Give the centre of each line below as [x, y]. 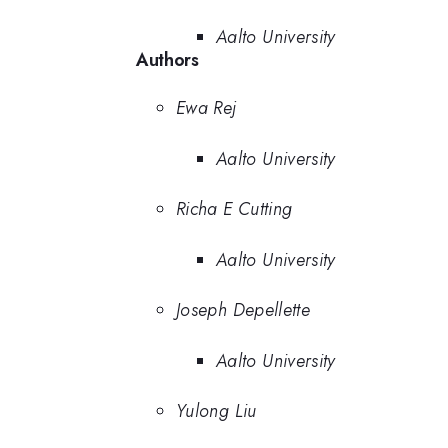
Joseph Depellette [243, 310]
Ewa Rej [206, 108]
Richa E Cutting [234, 209]
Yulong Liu [216, 411]
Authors [167, 60]
